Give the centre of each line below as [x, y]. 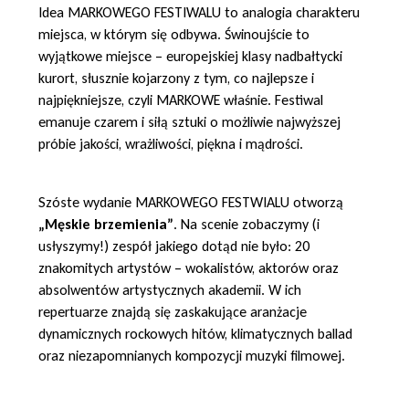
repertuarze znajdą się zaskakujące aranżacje [173, 311]
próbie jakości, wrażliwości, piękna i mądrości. [171, 143]
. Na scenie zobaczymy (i [246, 224]
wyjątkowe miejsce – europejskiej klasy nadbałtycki [190, 56]
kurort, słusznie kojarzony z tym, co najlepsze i [176, 78]
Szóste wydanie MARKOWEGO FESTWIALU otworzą [191, 202]
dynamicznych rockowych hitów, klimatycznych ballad [195, 333]
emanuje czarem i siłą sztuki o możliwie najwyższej [189, 121]
